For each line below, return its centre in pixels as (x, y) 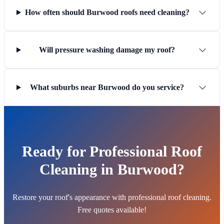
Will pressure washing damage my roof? (107, 50)
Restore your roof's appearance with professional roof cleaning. (112, 197)
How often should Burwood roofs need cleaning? (107, 12)
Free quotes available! (112, 210)
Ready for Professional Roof (112, 151)
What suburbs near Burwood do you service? (107, 87)
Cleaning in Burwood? (112, 169)
